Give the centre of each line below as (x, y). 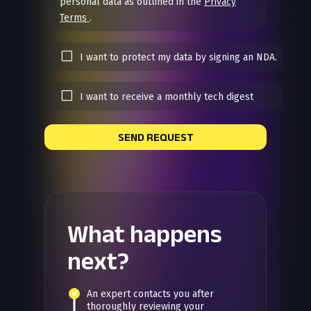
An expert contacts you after (150, 294)
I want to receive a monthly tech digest (167, 97)
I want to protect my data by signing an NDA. (178, 58)
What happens (145, 233)
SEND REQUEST (155, 137)
